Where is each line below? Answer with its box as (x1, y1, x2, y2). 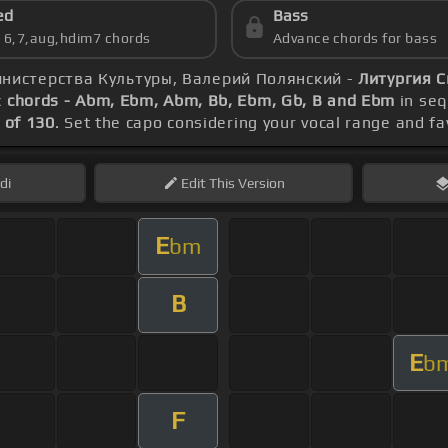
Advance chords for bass (272, 30, 438, 47)
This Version (205, 175, 285, 192)
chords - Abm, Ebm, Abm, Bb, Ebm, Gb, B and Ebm (6, 91, 396, 111)
